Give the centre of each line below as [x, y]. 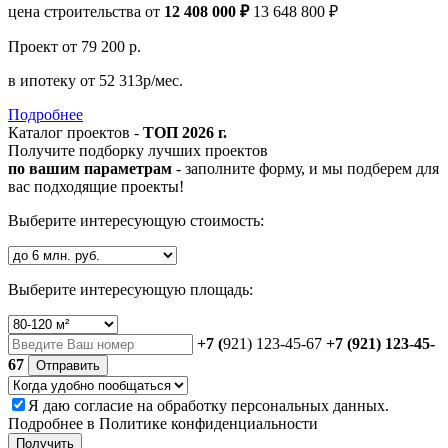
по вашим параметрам [90, 169]
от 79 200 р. [101, 47]
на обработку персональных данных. [261, 406]
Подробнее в [53, 424]
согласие [103, 406]
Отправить [68, 366]
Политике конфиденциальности [208, 424]
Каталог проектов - [75, 133]
